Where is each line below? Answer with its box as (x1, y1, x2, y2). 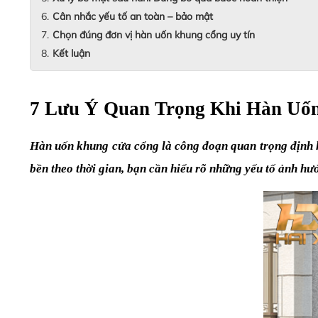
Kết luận (53, 47, 90, 60)
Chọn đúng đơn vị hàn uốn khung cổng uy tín (53, 28, 255, 41)
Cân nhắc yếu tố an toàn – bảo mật (53, 10, 213, 23)
